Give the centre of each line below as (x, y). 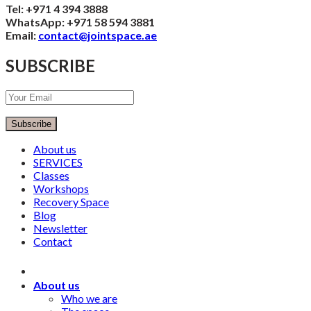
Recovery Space (71, 202)
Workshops (61, 189)
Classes (51, 176)
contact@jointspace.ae (98, 35)
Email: (22, 35)
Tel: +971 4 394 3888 (57, 9)
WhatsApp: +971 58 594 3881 (80, 22)
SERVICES (58, 162)
